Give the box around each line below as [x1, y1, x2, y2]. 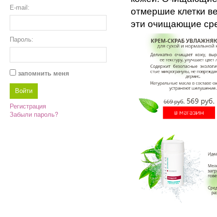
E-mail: [10, 4, 30, 11]
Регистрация [10, 101, 46, 110]
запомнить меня [18, 70, 69, 77]
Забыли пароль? [10, 109, 58, 119]
